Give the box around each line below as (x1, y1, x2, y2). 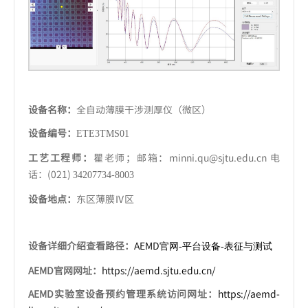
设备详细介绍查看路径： (28, 239, 134, 253)
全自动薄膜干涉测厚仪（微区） (76, 102, 211, 117)
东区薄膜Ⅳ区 (76, 192, 134, 206)
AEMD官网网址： (28, 263, 102, 278)
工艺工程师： (28, 151, 93, 165)
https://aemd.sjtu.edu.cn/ (102, 263, 215, 278)
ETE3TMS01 (76, 129, 129, 140)
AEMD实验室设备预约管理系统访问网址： (28, 287, 218, 301)
